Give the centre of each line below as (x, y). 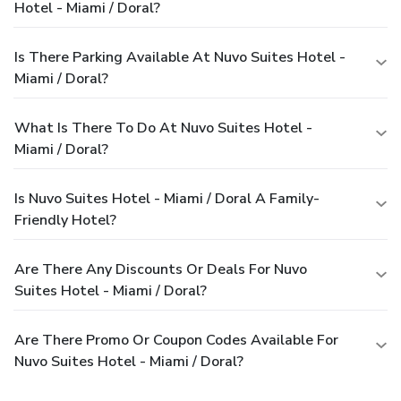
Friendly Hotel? (65, 220)
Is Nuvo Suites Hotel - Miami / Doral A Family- (167, 198)
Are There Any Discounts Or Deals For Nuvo (161, 269)
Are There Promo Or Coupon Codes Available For (176, 340)
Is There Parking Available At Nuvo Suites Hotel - (180, 57)
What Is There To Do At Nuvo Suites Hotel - (163, 128)
